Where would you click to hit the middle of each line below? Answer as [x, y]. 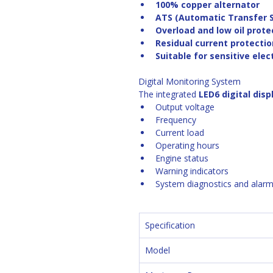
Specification [170, 225]
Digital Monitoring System [190, 81]
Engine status [182, 158]
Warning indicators [192, 171]
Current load [180, 133]
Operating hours [187, 145]
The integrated [168, 94]
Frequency [176, 120]
